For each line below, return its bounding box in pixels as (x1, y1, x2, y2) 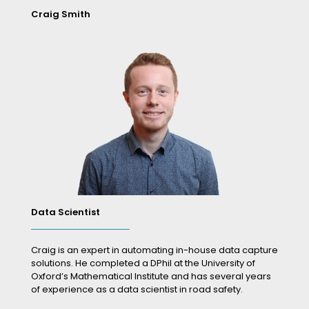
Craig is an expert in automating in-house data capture (31, 243, 278, 257)
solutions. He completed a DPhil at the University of (31, 257, 255, 270)
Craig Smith (31, 7, 90, 21)
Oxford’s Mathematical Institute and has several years (31, 270, 271, 283)
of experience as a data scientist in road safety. (31, 283, 243, 297)
